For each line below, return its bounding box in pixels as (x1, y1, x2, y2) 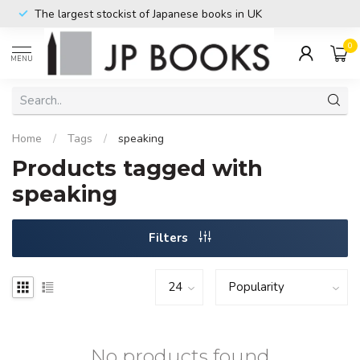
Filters (149, 230, 191, 246)
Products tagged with (12, 155, 263, 182)
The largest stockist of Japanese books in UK (35, 6, 262, 22)
